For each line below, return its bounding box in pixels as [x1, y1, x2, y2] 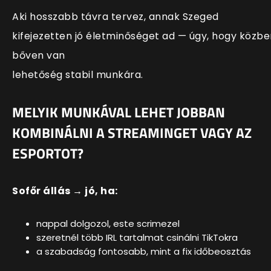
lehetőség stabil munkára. [12, 68, 143, 82]
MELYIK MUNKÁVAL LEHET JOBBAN [12, 102, 225, 123]
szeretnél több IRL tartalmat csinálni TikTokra [36, 230, 238, 244]
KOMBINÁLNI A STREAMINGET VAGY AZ [12, 123, 252, 144]
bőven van [12, 48, 65, 63]
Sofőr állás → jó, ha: [12, 183, 118, 198]
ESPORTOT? [12, 143, 83, 165]
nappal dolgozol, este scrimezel [36, 217, 180, 230]
